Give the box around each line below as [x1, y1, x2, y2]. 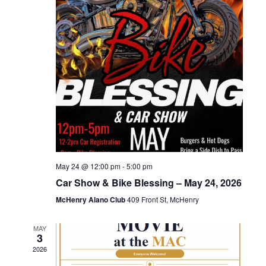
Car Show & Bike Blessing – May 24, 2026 [55, 176, 242, 189]
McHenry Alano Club [55, 194, 127, 205]
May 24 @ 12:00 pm [55, 161, 121, 171]
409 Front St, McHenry [126, 194, 199, 204]
